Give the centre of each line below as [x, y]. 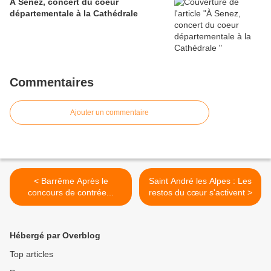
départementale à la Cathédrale [74, 14]
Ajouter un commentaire [109, 113]
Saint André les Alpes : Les [200, 181]
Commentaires [52, 83]
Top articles [31, 254]
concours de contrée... [71, 193]
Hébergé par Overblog [55, 236]
